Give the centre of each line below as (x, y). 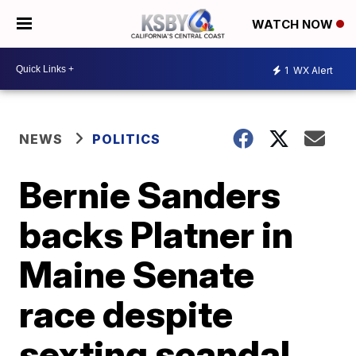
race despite (126, 314)
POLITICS (127, 139)
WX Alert (312, 70)
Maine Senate (137, 274)
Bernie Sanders (150, 195)
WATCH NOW (294, 25)
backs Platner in (157, 234)
